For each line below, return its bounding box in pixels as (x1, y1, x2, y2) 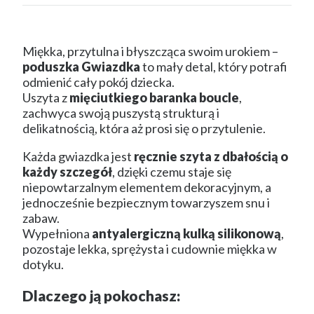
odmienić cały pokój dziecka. (22, 74, 175, 90)
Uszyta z (22, 90, 69, 106)
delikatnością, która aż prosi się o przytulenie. (22, 121, 266, 137)
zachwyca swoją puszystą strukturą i (22, 105, 219, 121)
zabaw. (22, 210, 60, 226)
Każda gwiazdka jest (22, 149, 134, 165)
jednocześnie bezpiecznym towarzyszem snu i (22, 195, 270, 211)
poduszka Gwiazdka (22, 59, 140, 75)
